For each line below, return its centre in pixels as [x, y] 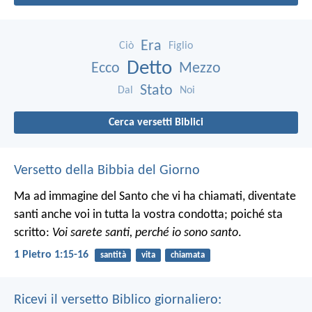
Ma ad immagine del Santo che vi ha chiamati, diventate [155, 196]
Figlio [181, 46]
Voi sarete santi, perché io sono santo [145, 233]
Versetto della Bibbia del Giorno [107, 170]
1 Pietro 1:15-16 [51, 255]
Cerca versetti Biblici [156, 122]
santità [113, 255]
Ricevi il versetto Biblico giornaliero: [118, 301]
